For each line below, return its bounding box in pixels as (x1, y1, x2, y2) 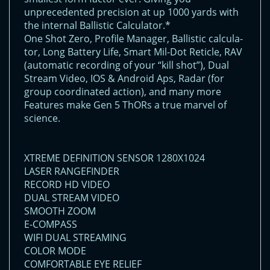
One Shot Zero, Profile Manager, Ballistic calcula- (24, 32, 243, 46)
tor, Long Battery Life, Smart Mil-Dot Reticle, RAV (24, 45, 242, 59)
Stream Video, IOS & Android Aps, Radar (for (24, 72, 224, 86)
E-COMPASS (24, 218, 77, 231)
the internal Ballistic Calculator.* (24, 19, 171, 33)
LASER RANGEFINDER (24, 165, 119, 178)
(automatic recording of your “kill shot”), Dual (24, 58, 229, 72)
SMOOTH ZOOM (24, 204, 96, 218)
